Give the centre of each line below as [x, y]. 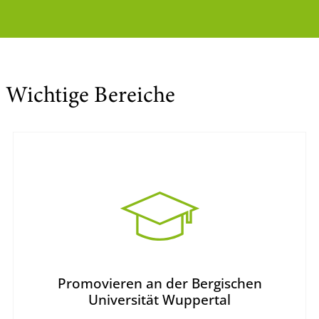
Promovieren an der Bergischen [159, 283]
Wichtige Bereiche [90, 97]
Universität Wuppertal [159, 300]
